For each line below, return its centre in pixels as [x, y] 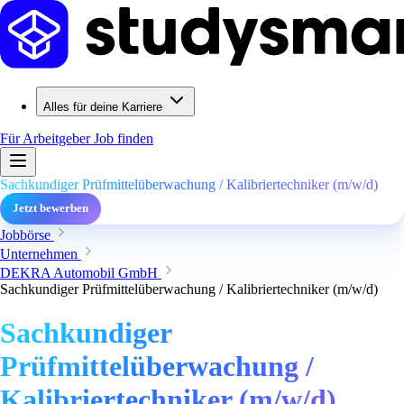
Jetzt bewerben [50, 208]
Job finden [124, 138]
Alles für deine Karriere [103, 107]
